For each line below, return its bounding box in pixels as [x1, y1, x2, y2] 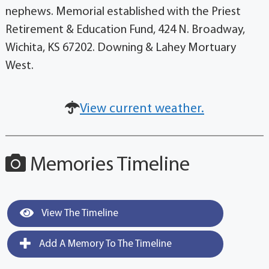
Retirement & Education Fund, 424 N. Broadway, [5, 24, 245, 37]
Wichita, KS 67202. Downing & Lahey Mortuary [5, 42, 236, 55]
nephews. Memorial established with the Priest [5, 6, 241, 19]
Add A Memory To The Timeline [36, 239, 172, 250]
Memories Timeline [25, 155, 190, 177]
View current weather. [80, 102, 204, 116]
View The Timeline [39, 208, 118, 219]
